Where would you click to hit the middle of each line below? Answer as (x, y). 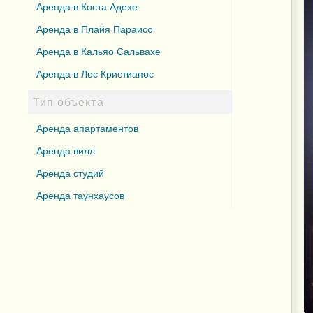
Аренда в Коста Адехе (87, 7)
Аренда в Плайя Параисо (95, 30)
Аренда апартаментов (88, 129)
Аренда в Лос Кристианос (95, 74)
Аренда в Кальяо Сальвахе (99, 52)
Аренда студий (71, 174)
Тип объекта (68, 102)
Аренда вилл (66, 151)
